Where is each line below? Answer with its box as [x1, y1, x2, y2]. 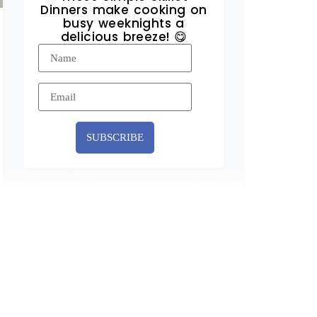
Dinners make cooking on [40, 1, 207, 18]
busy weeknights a [63, 15, 185, 32]
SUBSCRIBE [86, 132, 144, 143]
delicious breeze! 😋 [60, 28, 188, 45]
